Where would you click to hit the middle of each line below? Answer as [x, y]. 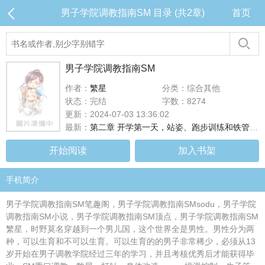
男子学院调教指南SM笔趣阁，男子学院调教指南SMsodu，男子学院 [131, 204]
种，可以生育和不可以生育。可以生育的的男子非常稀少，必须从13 [131, 241]
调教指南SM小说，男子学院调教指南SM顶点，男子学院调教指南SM [132, 216]
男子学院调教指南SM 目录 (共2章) [132, 13]
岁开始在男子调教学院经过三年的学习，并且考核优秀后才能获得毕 [130, 254]
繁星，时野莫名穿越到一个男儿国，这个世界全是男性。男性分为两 [130, 229]
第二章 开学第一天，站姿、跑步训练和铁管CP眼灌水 [170, 127]
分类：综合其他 [191, 88]
